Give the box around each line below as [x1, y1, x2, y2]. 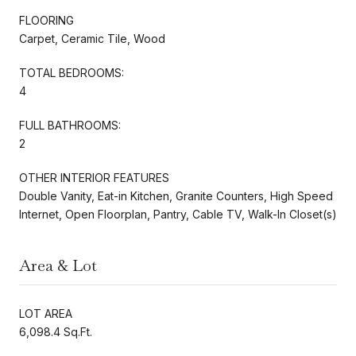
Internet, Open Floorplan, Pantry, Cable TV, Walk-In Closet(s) [19, 207, 337, 221]
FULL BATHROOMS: [19, 118, 121, 132]
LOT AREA [19, 306, 72, 320]
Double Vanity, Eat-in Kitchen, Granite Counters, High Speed [19, 188, 333, 203]
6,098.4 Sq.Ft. [19, 324, 92, 339]
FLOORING [19, 13, 74, 27]
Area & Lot [19, 254, 97, 276]
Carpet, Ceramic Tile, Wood [19, 31, 165, 45]
